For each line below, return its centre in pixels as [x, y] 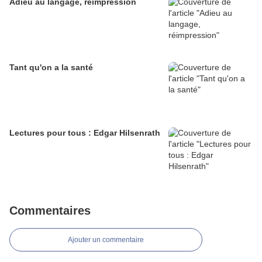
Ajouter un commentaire [106, 240]
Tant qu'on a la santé [51, 67]
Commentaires [50, 211]
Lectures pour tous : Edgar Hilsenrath [85, 133]
